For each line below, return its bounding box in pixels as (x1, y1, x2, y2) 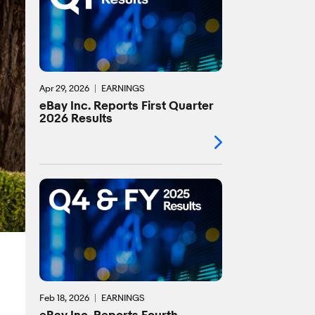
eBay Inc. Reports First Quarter (39, 98, 214, 114)
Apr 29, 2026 (39, 82, 89, 94)
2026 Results (39, 111, 112, 127)
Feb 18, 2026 (39, 292, 89, 304)
